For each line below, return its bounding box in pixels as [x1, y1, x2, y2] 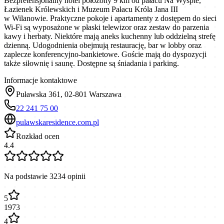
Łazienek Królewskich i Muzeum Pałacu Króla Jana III [4, 4, 178, 13]
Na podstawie [4, 171, 49, 180]
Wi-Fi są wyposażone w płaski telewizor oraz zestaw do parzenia [4, 22, 209, 31]
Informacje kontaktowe [4, 75, 77, 84]
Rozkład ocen [16, 131, 59, 140]
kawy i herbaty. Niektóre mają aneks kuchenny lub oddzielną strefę [4, 31, 215, 40]
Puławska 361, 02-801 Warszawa [16, 89, 121, 98]
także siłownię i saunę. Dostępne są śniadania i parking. [4, 58, 179, 67]
